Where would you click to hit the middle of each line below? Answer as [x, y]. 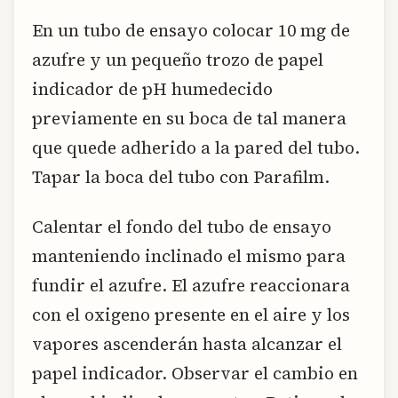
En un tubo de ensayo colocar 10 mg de [191, 31]
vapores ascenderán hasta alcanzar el [187, 343]
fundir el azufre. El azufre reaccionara [191, 285]
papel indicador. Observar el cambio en [195, 373]
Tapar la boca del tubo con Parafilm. [181, 177]
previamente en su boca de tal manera [189, 119]
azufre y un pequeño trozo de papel [178, 60]
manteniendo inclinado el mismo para [189, 255]
